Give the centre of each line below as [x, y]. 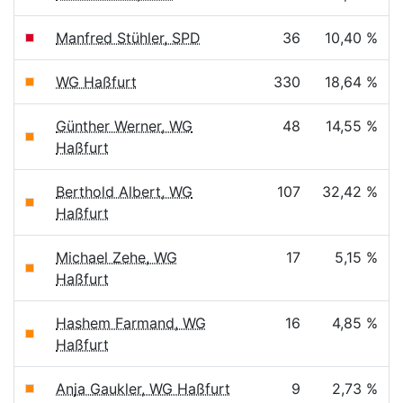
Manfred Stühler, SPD [128, 38]
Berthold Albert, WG [124, 192]
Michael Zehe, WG [116, 257]
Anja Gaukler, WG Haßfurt [143, 389]
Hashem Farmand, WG [131, 323]
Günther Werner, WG [124, 126]
